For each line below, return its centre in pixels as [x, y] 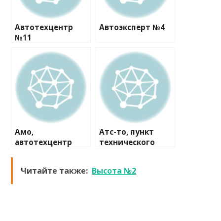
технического [127, 142]
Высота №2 [114, 171]
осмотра [117, 153]
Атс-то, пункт [127, 132]
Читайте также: [55, 171]
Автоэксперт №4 [132, 27]
